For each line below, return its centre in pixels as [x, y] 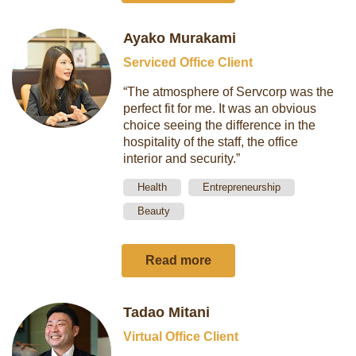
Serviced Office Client [188, 62]
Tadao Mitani [167, 312]
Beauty [154, 211]
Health [153, 187]
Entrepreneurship [242, 187]
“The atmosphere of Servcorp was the [229, 92]
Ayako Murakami [180, 38]
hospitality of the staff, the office [211, 142]
